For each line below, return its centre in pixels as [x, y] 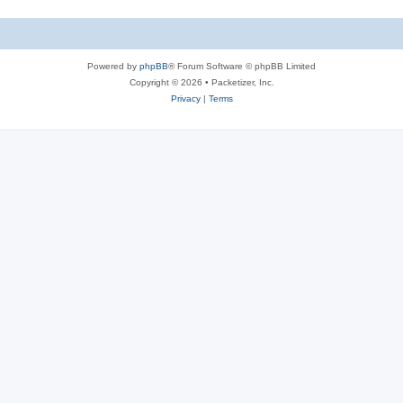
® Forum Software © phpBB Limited [242, 66]
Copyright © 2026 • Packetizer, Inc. [201, 82]
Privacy [185, 99]
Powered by [113, 66]
